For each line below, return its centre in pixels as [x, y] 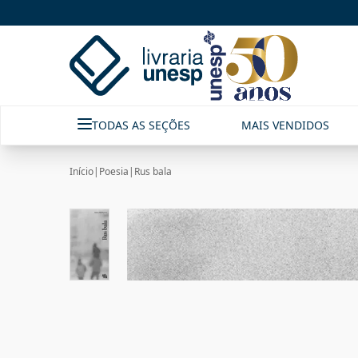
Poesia [114, 171]
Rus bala [153, 171]
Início [82, 171]
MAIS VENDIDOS [286, 125]
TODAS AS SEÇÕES [141, 125]
